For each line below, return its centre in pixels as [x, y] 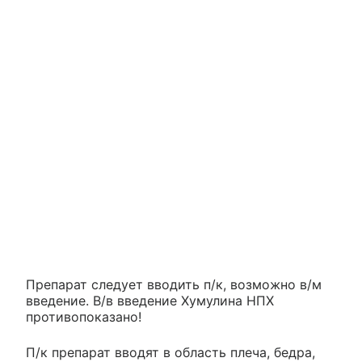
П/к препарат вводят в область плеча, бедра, [170, 352]
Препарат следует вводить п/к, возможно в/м [174, 284]
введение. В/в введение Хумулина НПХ [150, 300]
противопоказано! [84, 316]
